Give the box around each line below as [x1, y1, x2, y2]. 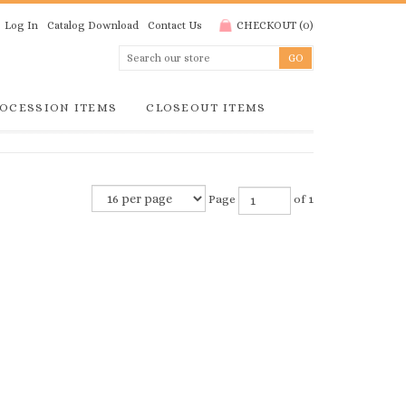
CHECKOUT [237, 19, 296, 33]
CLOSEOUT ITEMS [146, 101, 266, 114]
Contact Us [148, 19, 202, 33]
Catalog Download [47, 19, 139, 33]
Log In [5, 19, 38, 33]
